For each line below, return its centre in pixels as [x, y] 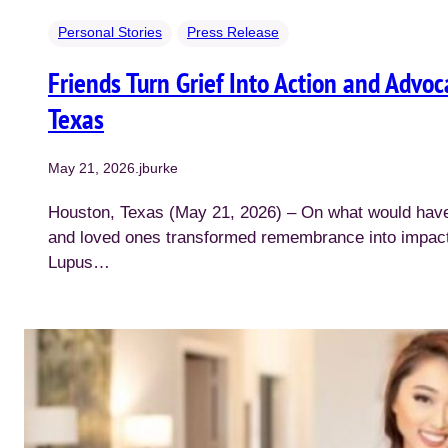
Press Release [233, 32]
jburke [158, 168]
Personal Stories [110, 32]
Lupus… [79, 263]
